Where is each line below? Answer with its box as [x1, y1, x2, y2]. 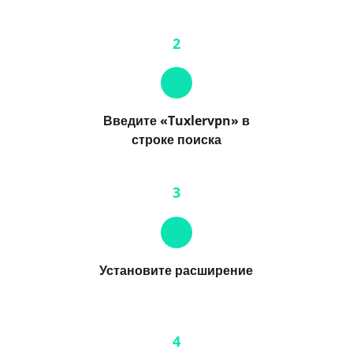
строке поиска [131, 131, 221, 149]
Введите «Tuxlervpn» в [102, 112, 250, 130]
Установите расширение [99, 261, 254, 279]
